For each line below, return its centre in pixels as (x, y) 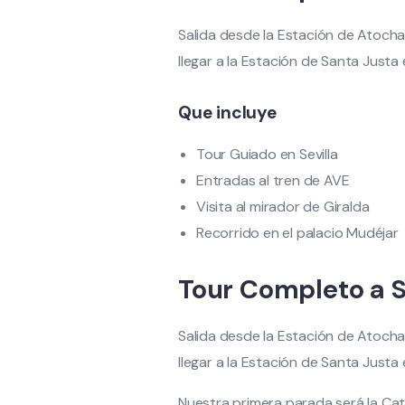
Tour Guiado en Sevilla (267, 154)
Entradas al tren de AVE (273, 180)
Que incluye (227, 113)
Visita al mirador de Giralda (283, 207)
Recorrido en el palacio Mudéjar (297, 233)
